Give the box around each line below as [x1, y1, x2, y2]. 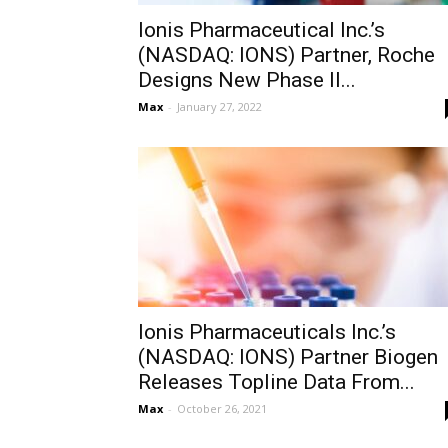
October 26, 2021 [177, 401, 267, 416]
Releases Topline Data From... [138, 370, 415, 394]
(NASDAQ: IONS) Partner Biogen [138, 345, 438, 369]
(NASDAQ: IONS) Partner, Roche [138, 43, 435, 67]
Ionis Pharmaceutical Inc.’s [138, 18, 385, 42]
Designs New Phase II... [138, 68, 356, 92]
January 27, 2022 [177, 99, 262, 114]
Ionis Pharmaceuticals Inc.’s [138, 320, 396, 344]
